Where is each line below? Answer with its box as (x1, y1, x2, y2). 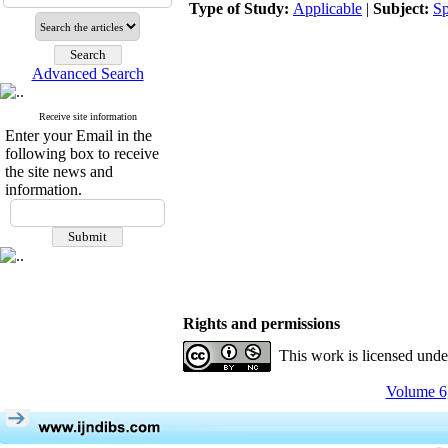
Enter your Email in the (5, 127, 152, 144)
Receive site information (38, 111, 137, 122)
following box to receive (5, 145, 159, 162)
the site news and (5, 163, 113, 180)
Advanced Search (31, 65, 144, 82)
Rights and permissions (183, 315, 340, 332)
